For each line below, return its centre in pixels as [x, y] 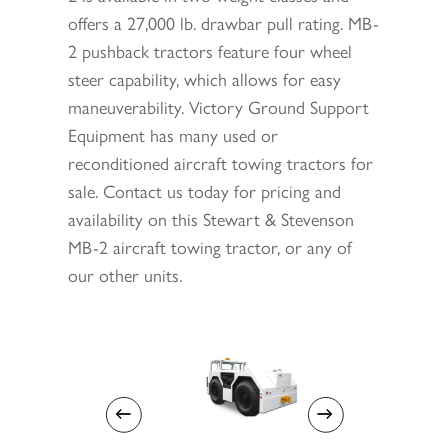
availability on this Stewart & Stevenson [211, 218]
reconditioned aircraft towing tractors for [221, 162]
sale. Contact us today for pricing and [205, 190]
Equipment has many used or [173, 134]
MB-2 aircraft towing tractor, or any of [210, 246]
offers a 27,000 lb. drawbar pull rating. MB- [224, 22]
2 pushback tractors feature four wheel [210, 50]
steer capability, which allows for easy [205, 78]
